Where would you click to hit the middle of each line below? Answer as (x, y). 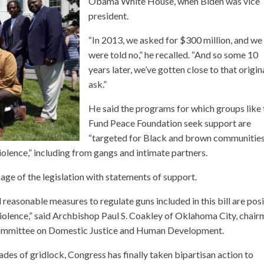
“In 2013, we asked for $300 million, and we (176, 40)
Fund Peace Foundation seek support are (170, 123)
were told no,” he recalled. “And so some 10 (174, 55)
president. (109, 16)
